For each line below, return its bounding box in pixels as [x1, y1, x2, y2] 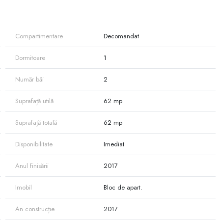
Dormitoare [15, 53, 45, 62]
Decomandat [104, 31, 139, 41]
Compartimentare [15, 31, 63, 41]
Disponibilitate [15, 139, 53, 149]
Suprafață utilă [15, 96, 54, 106]
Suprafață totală [15, 117, 57, 127]
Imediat [104, 139, 125, 149]
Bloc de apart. [104, 182, 143, 192]
